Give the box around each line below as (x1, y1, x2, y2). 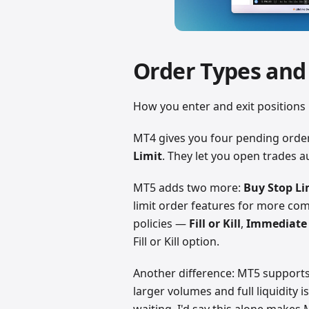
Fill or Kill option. (133, 233, 220, 249)
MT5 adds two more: (133, 179, 244, 195)
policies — (133, 215, 190, 231)
